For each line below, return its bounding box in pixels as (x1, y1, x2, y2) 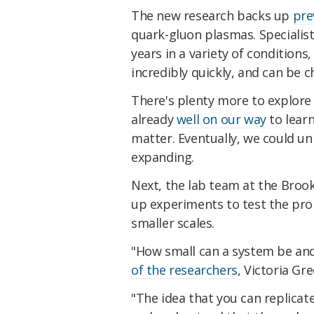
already (131, 111, 177, 128)
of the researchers (131, 261, 238, 278)
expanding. (131, 149, 194, 166)
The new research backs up (131, 7, 293, 25)
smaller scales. (131, 214, 214, 231)
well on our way (176, 111, 266, 128)
